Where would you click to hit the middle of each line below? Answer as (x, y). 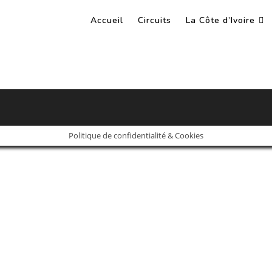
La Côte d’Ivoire (220, 20)
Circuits (155, 20)
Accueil (107, 20)
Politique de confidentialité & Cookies (136, 135)
